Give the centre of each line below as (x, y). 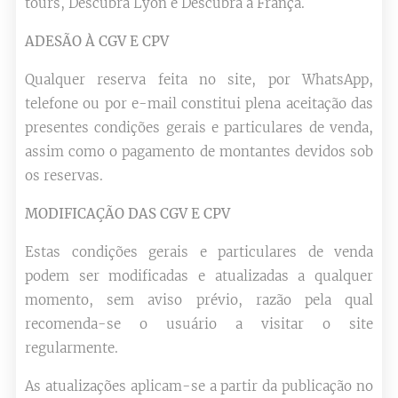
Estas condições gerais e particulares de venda (199, 252)
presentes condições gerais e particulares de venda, (199, 127)
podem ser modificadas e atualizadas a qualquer (199, 276)
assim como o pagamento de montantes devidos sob (199, 151)
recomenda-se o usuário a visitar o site (199, 324)
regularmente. (72, 348)
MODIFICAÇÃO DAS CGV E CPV (127, 214)
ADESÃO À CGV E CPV (97, 41)
